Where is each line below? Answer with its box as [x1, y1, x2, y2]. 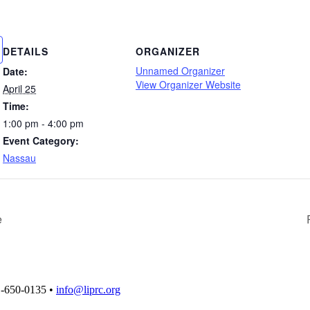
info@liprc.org [56, 284, 120, 296]
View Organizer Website [136, 77, 241, 91]
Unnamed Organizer [136, 63, 225, 77]
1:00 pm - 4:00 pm [3, 116, 84, 130]
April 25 [3, 81, 36, 95]
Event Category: [3, 133, 79, 147]
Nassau [3, 150, 36, 165]
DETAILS [3, 44, 48, 58]
